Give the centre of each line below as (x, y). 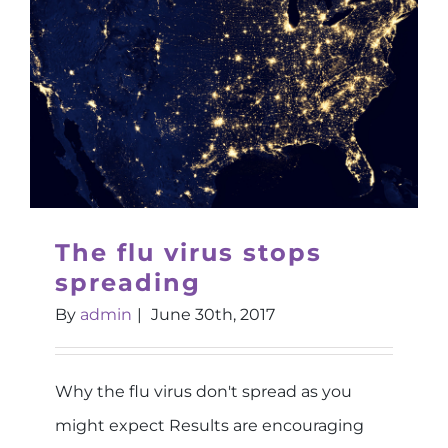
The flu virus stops (188, 252)
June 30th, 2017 (213, 314)
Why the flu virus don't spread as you (203, 391)
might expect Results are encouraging (209, 425)
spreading (128, 282)
